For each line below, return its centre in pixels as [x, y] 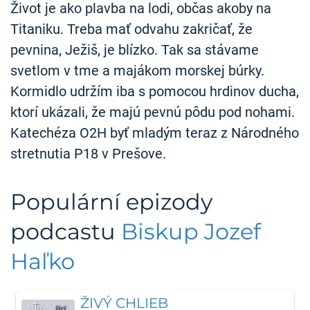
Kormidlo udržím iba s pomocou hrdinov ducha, [155, 92]
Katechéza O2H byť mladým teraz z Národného [155, 133]
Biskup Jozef [191, 231]
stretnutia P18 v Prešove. [88, 154]
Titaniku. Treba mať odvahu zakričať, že [131, 29]
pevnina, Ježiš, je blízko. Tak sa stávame [135, 50]
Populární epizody [111, 201]
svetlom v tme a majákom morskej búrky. [137, 71]
